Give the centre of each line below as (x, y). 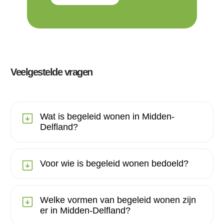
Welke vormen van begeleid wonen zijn (118, 200)
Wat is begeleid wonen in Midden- (107, 116)
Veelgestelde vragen (51, 72)
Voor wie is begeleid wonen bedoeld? (114, 163)
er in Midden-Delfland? (85, 210)
